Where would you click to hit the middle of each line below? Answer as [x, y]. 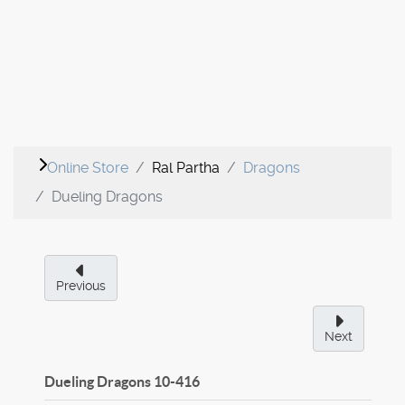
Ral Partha [186, 168]
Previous [81, 286]
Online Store [88, 168]
